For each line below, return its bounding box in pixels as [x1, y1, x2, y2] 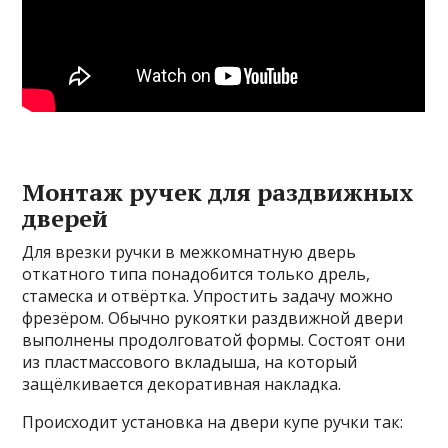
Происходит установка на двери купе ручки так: [22, 411, 404, 433]
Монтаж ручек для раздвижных [22, 176, 415, 208]
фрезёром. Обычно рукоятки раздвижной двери [22, 307, 404, 329]
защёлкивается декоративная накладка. [22, 373, 342, 395]
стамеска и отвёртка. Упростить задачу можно [22, 285, 394, 307]
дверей [22, 202, 109, 234]
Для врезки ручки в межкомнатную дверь [22, 241, 357, 263]
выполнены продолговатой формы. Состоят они [22, 329, 406, 351]
